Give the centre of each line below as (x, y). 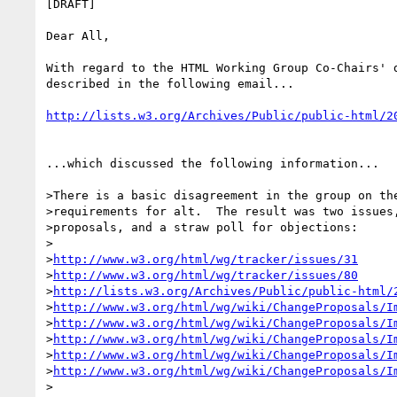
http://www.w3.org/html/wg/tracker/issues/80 (206, 275)
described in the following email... (170, 83)
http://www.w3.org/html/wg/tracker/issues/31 (206, 259)
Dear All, (78, 35)
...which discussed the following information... (213, 163)
